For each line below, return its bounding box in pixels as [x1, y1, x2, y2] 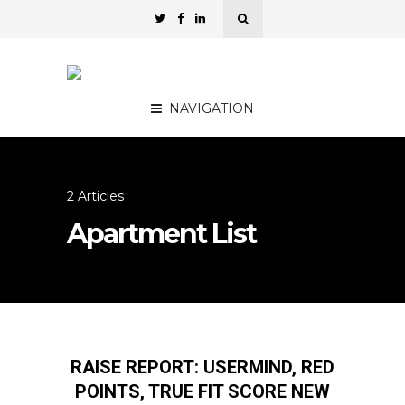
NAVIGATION [169, 100, 254, 117]
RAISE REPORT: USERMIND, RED [71, 356, 334, 378]
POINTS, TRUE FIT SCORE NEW [75, 381, 330, 402]
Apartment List [67, 217, 256, 250]
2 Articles [67, 188, 124, 204]
